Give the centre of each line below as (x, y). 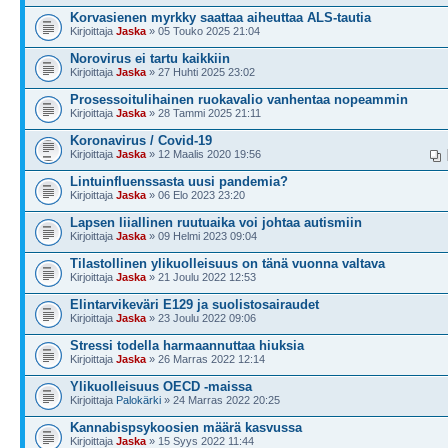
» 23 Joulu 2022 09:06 (201, 317)
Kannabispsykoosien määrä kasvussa (186, 427)
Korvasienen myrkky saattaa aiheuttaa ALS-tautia (220, 17)
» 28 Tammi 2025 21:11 (203, 112)
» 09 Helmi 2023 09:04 (201, 235)
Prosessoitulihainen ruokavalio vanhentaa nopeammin (239, 99)
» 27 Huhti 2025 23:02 (200, 71)
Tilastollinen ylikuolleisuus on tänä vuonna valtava (227, 263)
